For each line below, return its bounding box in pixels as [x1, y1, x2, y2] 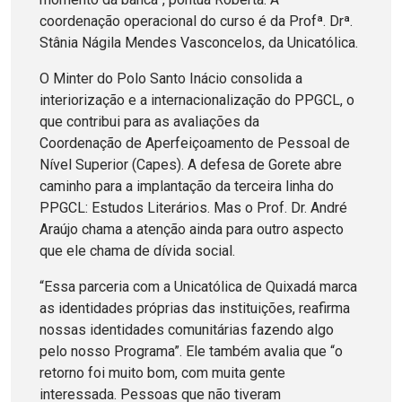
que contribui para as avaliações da [39, 112, 259, 130]
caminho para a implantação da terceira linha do [39, 177, 334, 195]
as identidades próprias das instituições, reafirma [39, 299, 350, 317]
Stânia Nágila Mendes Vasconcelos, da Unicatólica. [39, 33, 358, 51]
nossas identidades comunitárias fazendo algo [39, 320, 334, 338]
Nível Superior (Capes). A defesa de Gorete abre [39, 155, 342, 173]
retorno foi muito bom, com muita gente [39, 363, 285, 381]
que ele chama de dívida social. [39, 241, 235, 259]
